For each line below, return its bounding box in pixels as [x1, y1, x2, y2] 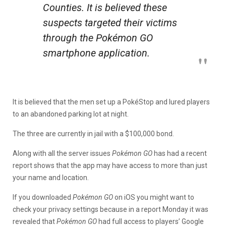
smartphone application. [43, 46, 150, 59]
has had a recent [152, 149, 207, 157]
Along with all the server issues [13, 149, 112, 157]
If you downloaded [13, 193, 73, 201]
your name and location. [13, 173, 89, 182]
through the [43, 31, 96, 44]
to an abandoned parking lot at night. [13, 109, 129, 118]
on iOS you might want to [113, 193, 194, 201]
